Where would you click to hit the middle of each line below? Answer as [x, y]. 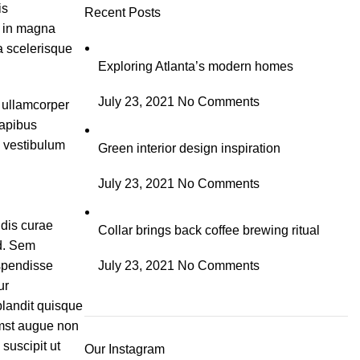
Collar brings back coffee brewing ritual [209, 230]
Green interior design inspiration [189, 148]
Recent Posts [122, 12]
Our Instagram [124, 349]
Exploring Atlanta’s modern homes [195, 66]
